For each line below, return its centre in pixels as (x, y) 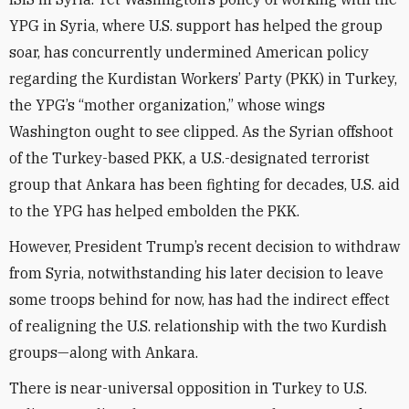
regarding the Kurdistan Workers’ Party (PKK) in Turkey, (203, 79)
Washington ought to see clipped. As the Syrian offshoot (201, 131)
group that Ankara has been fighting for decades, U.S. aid (204, 184)
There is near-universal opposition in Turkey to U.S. (188, 388)
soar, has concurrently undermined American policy (189, 52)
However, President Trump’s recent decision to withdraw (204, 246)
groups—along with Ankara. (104, 352)
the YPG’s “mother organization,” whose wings (167, 105)
